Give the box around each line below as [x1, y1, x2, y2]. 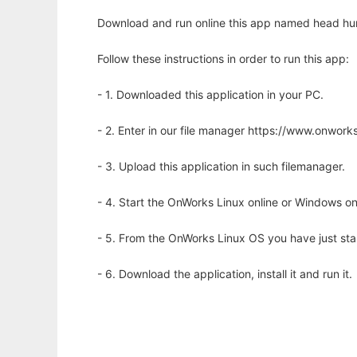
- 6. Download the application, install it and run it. [97, 267, 352, 281]
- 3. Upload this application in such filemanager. [97, 159, 345, 174]
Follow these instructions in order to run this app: [97, 52, 349, 66]
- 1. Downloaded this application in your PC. [97, 88, 324, 102]
